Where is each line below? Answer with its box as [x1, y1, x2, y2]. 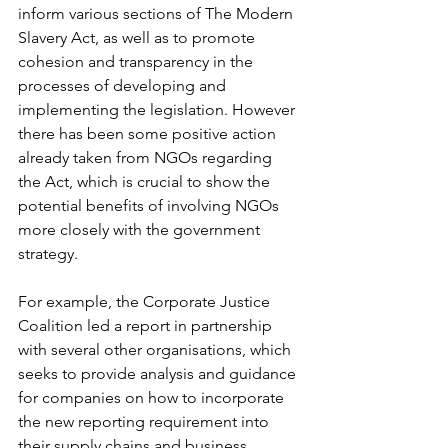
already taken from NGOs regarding [18, 148, 276, 168]
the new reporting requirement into [18, 412, 273, 432]
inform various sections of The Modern [18, 4, 297, 24]
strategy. [18, 244, 82, 264]
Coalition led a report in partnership [18, 316, 276, 336]
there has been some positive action [18, 124, 280, 144]
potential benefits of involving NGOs [18, 196, 283, 216]
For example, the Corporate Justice [18, 292, 274, 312]
